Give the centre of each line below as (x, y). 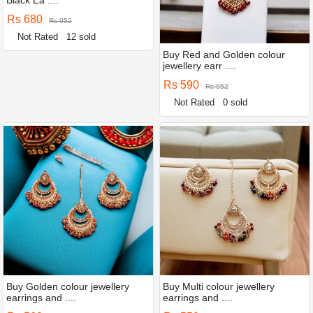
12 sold (81, 36)
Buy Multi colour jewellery (219, 286)
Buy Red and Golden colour (224, 54)
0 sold (235, 102)
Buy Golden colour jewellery (68, 286)
